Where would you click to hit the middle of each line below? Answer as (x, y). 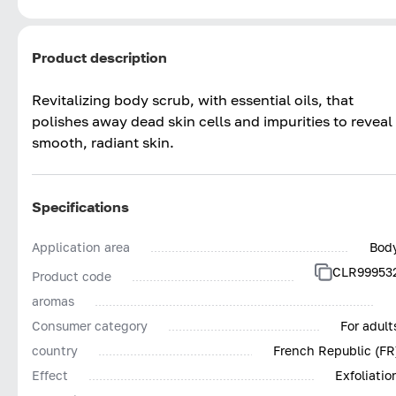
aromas (53, 301)
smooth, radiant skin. (103, 142)
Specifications (80, 206)
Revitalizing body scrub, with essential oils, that (193, 99)
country (55, 350)
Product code (72, 276)
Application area (81, 247)
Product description (99, 57)
